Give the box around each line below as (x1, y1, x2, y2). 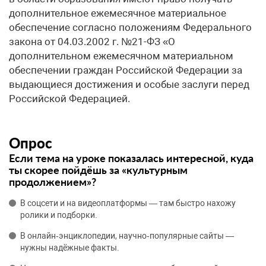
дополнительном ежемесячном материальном (9, 50, 233, 62)
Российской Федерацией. (9, 93, 130, 104)
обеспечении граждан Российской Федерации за (9, 64, 242, 76)
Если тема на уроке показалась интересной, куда (9, 151, 254, 164)
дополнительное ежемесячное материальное (9, 7, 226, 19)
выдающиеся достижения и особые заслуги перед (9, 78, 249, 90)
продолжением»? (9, 175, 96, 188)
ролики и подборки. (20, 210, 97, 220)
